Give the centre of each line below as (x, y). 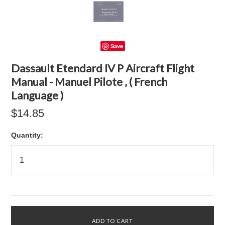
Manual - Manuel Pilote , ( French (89, 82)
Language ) (38, 95)
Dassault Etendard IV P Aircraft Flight (103, 68)
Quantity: (27, 135)
